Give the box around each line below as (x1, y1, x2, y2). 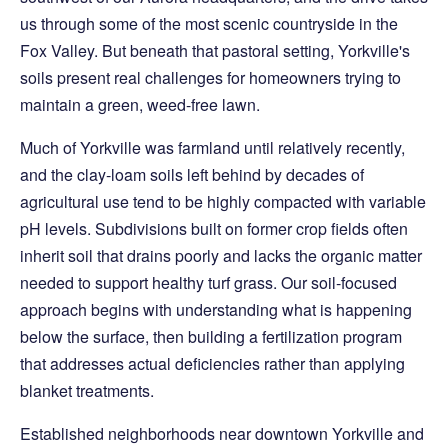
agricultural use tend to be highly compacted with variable (20, 190, 426, 214)
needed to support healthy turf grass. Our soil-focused (20, 271, 397, 295)
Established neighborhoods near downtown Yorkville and (20, 422, 424, 446)
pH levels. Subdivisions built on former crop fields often (20, 217, 408, 241)
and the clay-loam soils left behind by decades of (20, 163, 364, 187)
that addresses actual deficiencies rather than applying (20, 352, 405, 376)
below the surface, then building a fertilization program (20, 325, 402, 349)
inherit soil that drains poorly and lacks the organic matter (20, 244, 422, 268)
